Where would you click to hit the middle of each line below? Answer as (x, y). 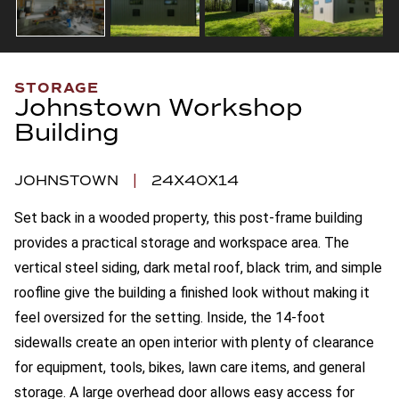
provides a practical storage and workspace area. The (182, 242)
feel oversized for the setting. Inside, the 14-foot (170, 317)
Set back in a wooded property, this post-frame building (188, 217)
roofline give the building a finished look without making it (192, 292)
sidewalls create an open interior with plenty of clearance (194, 342)
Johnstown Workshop (159, 107)
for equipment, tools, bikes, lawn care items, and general (190, 367)
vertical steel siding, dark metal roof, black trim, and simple (198, 267)
